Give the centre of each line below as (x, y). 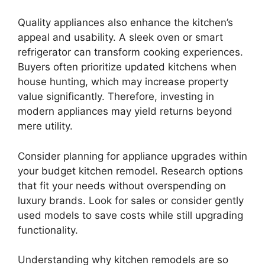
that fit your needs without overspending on (122, 185)
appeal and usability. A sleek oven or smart (120, 38)
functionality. (48, 230)
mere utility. (45, 126)
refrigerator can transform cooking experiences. (130, 52)
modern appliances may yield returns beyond (125, 112)
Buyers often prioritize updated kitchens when (127, 67)
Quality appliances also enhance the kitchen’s (125, 23)
